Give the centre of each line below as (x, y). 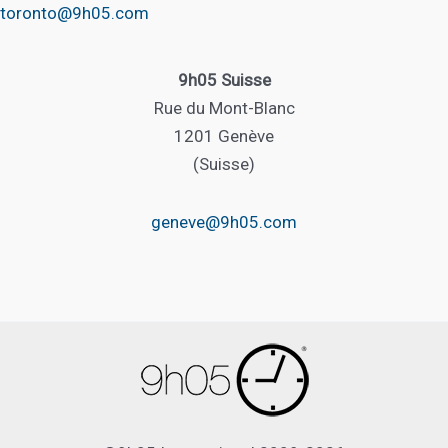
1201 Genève (224, 136)
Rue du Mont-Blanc (224, 108)
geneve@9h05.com (224, 222)
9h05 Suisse (224, 80)
